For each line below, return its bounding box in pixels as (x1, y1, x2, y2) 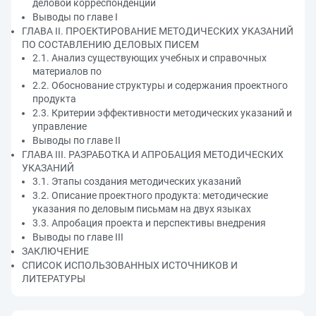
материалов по (32, 66, 102, 77)
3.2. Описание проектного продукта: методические (32, 190, 268, 201)
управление (32, 121, 87, 132)
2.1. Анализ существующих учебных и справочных (32, 52, 267, 63)
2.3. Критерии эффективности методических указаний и (32, 107, 292, 119)
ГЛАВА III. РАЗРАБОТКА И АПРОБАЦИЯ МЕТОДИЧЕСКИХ (22, 149, 284, 160)
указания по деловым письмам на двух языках (32, 203, 251, 214)
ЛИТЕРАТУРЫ (22, 273, 85, 284)
